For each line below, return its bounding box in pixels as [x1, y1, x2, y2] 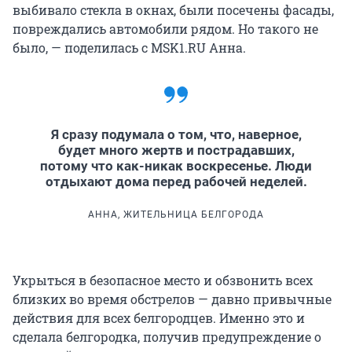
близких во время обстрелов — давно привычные [13, 290, 332, 307]
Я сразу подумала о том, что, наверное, [50, 126, 302, 142]
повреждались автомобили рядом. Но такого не [13, 20, 318, 37]
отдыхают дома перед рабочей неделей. [45, 173, 307, 189]
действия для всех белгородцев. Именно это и [13, 309, 305, 326]
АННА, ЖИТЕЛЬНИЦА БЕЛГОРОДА [88, 208, 264, 220]
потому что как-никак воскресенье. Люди [40, 157, 312, 174]
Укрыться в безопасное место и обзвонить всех [13, 271, 313, 288]
